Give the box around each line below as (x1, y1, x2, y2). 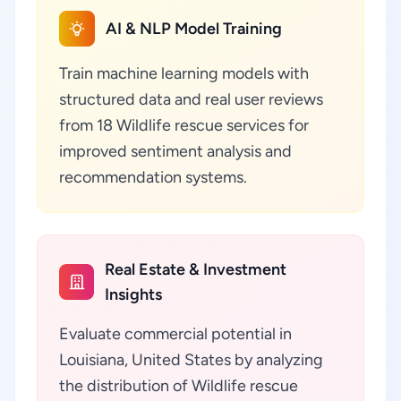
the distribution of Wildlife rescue (59, 376, 298, 396)
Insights (105, 285, 163, 304)
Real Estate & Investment (105, 260, 287, 279)
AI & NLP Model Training (106, 19, 282, 38)
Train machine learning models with (59, 64, 309, 83)
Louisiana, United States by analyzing (59, 350, 323, 370)
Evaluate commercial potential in (59, 324, 292, 344)
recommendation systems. (59, 167, 247, 187)
